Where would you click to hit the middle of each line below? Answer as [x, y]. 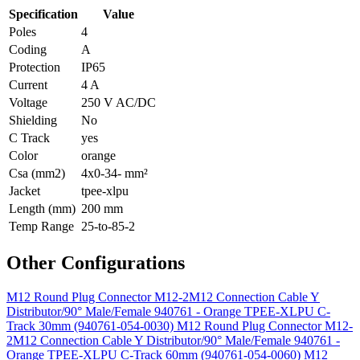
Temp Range [41, 226]
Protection [35, 67]
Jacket [25, 190]
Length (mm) [42, 208]
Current [28, 84]
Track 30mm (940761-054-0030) [92, 325]
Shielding [33, 120]
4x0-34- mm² [115, 173]
